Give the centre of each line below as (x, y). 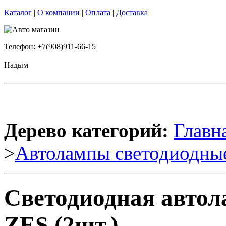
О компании (59, 12)
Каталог (18, 12)
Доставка (132, 12)
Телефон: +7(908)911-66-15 (50, 47)
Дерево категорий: (86, 130)
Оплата (98, 12)
